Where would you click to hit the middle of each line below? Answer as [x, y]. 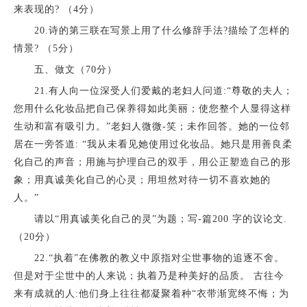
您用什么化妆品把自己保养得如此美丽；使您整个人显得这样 [152, 109]
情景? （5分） [46, 49]
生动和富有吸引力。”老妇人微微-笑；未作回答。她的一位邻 [151, 127]
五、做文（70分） [65, 70]
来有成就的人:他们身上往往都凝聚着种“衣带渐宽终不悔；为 [151, 294]
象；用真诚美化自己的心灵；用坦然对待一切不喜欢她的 [142, 180]
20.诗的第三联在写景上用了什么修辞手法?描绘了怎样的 [151, 31]
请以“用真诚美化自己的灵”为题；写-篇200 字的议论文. [150, 219]
